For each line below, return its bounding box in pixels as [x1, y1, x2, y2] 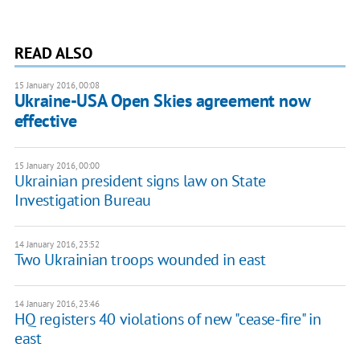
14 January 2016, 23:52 [14, 239, 100, 251]
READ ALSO [14, 43, 92, 64]
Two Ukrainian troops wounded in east [14, 249, 266, 271]
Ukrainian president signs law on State [14, 170, 266, 192]
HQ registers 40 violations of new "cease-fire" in [14, 309, 321, 330]
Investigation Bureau [14, 190, 151, 211]
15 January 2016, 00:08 [14, 80, 100, 92]
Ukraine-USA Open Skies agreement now [14, 89, 310, 112]
